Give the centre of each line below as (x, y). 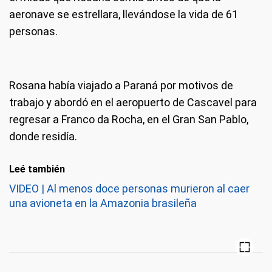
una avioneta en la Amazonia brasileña (103, 203)
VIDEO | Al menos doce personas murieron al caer (129, 189)
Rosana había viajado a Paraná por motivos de (121, 85)
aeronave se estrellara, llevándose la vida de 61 (124, 14)
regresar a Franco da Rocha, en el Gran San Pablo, (129, 119)
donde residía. (43, 136)
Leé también (37, 169)
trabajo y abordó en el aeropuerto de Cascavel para (133, 102)
